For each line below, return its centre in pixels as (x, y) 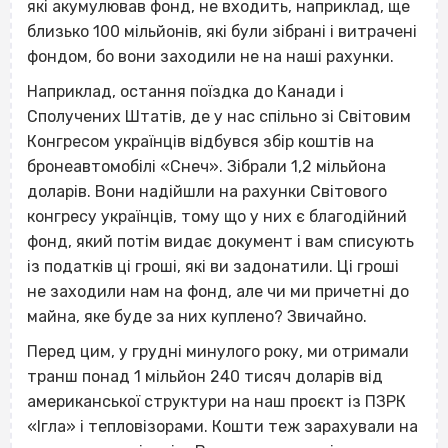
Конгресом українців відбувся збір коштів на (200, 142)
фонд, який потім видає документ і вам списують (220, 242)
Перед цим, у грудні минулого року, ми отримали (218, 352)
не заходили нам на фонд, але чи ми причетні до (218, 292)
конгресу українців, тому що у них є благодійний (217, 217)
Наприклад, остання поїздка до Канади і (185, 92)
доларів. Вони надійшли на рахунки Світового (207, 192)
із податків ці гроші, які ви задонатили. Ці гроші (213, 267)
